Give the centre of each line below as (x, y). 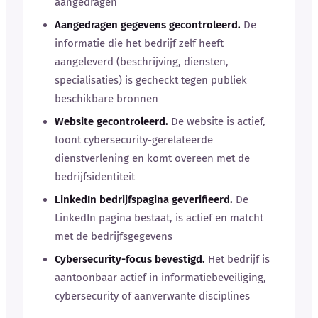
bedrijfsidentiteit (95, 176)
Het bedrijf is (237, 259)
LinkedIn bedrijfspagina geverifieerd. (144, 199)
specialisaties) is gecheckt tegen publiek (151, 80)
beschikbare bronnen (106, 98)
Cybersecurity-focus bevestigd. (130, 259)
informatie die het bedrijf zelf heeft (139, 43)
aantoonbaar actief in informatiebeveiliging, (160, 277)
